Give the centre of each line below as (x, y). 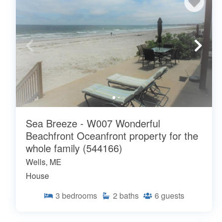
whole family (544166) (74, 148)
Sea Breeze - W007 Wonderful (93, 123)
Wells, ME (44, 162)
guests (173, 195)
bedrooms (80, 195)
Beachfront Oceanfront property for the (112, 135)
